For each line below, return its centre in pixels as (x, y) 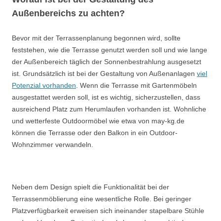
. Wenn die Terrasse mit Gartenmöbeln (136, 85)
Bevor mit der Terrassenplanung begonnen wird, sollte (96, 38)
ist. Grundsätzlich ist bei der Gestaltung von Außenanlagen (104, 74)
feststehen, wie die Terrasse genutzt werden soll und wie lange (110, 50)
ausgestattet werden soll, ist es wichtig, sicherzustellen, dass (106, 97)
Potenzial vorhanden (44, 85)
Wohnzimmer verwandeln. (53, 145)
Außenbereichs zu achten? (68, 13)
